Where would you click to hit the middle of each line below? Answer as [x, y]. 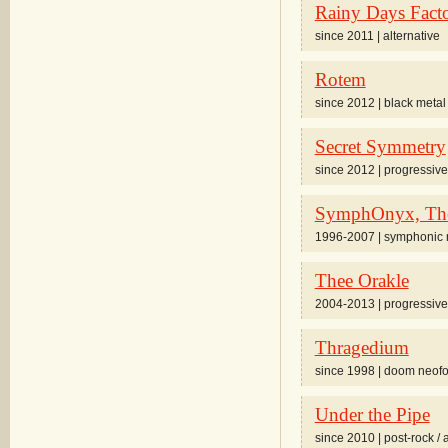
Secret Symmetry [380, 146]
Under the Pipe [372, 414]
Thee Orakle [361, 280]
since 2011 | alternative [377, 36]
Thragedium [361, 347]
